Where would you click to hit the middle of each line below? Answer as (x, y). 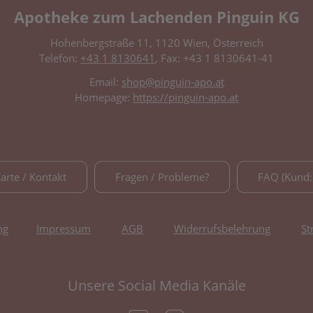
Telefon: (60, 58)
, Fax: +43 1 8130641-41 (214, 58)
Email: (105, 82)
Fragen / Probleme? (162, 177)
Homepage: (104, 97)
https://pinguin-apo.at (185, 97)
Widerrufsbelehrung (222, 229)
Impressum (64, 229)
